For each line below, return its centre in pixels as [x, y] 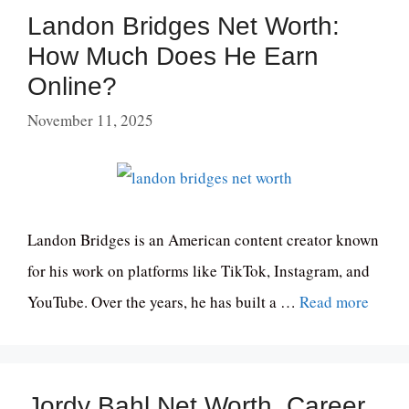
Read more [334, 302]
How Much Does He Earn [173, 56]
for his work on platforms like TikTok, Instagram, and [199, 271]
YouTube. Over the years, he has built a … [163, 302]
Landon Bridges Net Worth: [184, 26]
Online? [72, 86]
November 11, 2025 [90, 121]
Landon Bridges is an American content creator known [203, 240]
